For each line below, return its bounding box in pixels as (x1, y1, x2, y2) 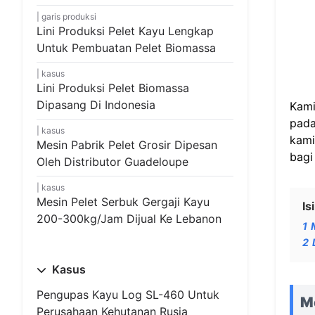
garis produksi (41, 11, 96, 22)
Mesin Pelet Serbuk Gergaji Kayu (37, 195, 210, 209)
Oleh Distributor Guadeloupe (37, 155, 188, 169)
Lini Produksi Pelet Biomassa (37, 81, 189, 95)
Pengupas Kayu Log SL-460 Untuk (37, 288, 219, 302)
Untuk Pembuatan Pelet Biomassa (37, 41, 216, 55)
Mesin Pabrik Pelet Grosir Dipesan (37, 138, 217, 152)
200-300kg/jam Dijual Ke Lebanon (37, 212, 221, 226)
